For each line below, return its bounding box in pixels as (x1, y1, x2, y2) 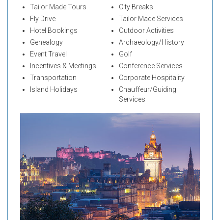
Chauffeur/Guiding (118, 85, 176, 94)
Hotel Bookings (30, 27, 78, 35)
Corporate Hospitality (118, 74, 185, 82)
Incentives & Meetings (30, 62, 96, 70)
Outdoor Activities (118, 27, 174, 35)
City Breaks (118, 3, 153, 11)
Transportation (30, 74, 77, 82)
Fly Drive (30, 15, 55, 23)
